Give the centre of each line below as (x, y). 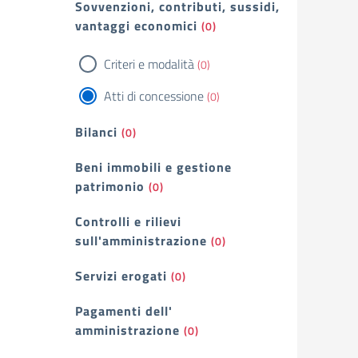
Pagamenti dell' (124, 311)
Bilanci (96, 132)
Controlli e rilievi (128, 221)
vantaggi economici (136, 26)
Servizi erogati (121, 276)
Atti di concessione (154, 96)
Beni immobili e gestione (153, 167)
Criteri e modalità (149, 64)
